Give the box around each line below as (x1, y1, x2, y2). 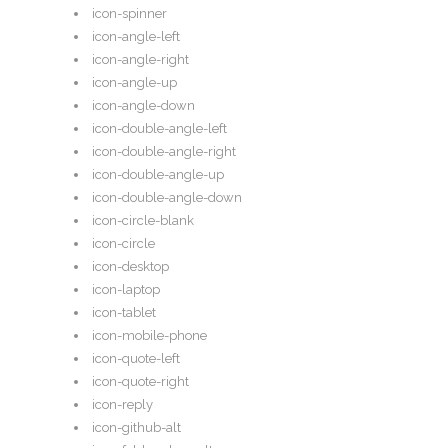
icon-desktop (92, 259, 169, 275)
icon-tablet (92, 305, 156, 321)
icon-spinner (92, 6, 167, 22)
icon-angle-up (92, 75, 177, 91)
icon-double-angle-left (92, 121, 227, 137)
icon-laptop (92, 282, 160, 298)
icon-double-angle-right (92, 144, 236, 160)
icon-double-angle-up (92, 167, 224, 183)
